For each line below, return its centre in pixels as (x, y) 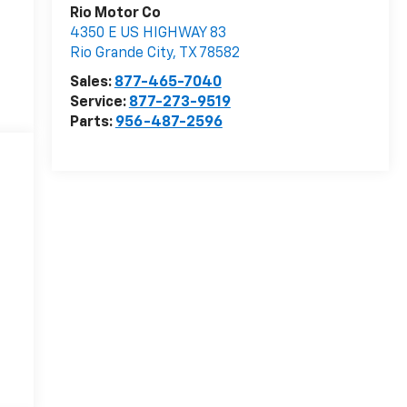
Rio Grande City (121, 54)
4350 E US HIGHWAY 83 (148, 34)
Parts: (92, 123)
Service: (99, 103)
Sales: (92, 83)
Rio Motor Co (115, 14)
